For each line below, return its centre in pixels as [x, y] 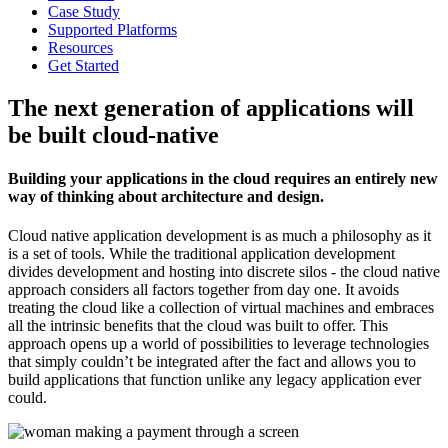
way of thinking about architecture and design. [166, 196]
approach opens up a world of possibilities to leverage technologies [218, 344]
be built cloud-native [113, 134]
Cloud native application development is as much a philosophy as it [219, 236]
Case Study [84, 11]
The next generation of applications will [211, 107]
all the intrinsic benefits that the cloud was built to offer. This [198, 326]
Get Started [83, 65]
